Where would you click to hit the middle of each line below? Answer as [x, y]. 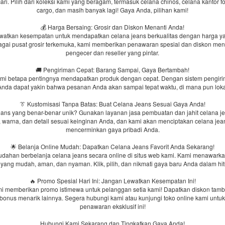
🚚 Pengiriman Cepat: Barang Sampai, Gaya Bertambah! [113, 70]
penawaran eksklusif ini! [113, 206]
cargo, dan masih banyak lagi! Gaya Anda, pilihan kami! [113, 10]
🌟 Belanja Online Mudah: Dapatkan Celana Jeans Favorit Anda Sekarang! [113, 146]
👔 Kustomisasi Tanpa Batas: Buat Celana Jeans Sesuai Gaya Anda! [113, 104]
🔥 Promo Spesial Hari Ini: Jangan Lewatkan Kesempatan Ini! [113, 181]
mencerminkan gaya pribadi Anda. [113, 129]
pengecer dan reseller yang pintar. [113, 52]
